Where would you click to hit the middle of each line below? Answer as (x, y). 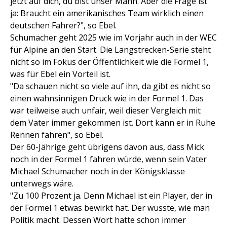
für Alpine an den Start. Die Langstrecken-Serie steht (110, 50)
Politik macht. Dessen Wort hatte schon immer (98, 220)
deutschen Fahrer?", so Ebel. (63, 26)
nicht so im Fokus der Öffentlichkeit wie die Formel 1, (109, 62)
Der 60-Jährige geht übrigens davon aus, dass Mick (107, 147)
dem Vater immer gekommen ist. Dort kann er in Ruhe (113, 123)
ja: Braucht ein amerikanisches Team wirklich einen (107, 13)
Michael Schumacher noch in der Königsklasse (98, 172)
